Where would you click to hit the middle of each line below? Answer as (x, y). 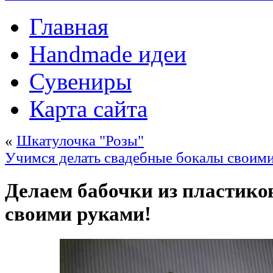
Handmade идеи (108, 54)
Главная (69, 27)
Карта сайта (88, 109)
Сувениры (80, 81)
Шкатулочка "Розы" (80, 140)
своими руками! (78, 214)
